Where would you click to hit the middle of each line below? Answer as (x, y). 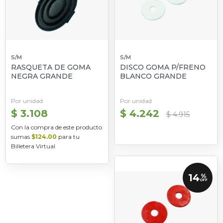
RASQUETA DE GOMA (51, 67)
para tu (68, 137)
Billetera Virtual (33, 146)
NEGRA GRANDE (42, 76)
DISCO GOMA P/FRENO (163, 67)
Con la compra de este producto (56, 127)
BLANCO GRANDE (153, 76)
